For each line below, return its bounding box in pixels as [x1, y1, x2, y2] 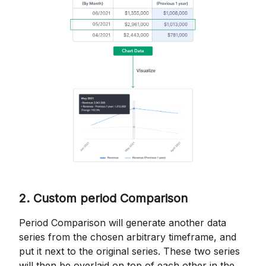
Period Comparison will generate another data [19, 216, 226, 229]
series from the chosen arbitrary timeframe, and [19, 230, 236, 243]
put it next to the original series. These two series [19, 245, 240, 257]
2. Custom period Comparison [19, 191, 188, 205]
